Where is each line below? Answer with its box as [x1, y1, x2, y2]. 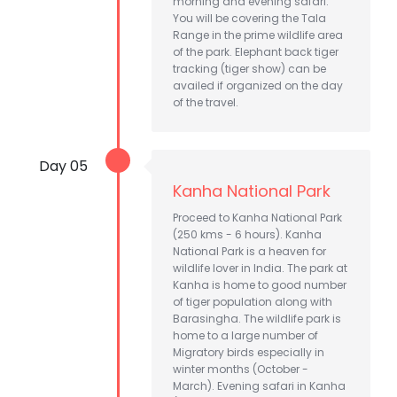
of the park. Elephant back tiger [173, 43, 339, 59]
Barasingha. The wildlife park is [173, 310, 341, 326]
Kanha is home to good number [173, 276, 346, 292]
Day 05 [39, 155, 88, 176]
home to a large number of [173, 327, 318, 343]
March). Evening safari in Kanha [173, 378, 346, 393]
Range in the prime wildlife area [173, 27, 343, 43]
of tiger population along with [173, 293, 332, 309]
